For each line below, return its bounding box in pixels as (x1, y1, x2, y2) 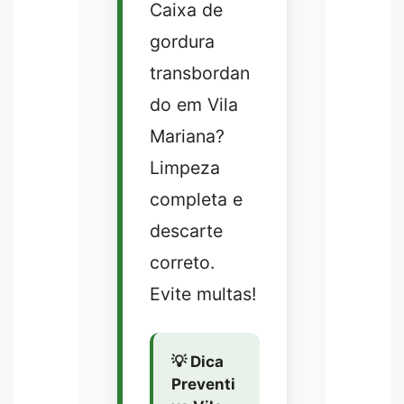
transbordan (149, 62, 250, 85)
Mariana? (149, 125, 225, 148)
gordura (149, 31, 215, 53)
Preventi (170, 375, 235, 394)
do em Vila (149, 94, 238, 116)
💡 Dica (170, 353, 224, 372)
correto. (149, 252, 215, 274)
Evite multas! (149, 283, 256, 306)
